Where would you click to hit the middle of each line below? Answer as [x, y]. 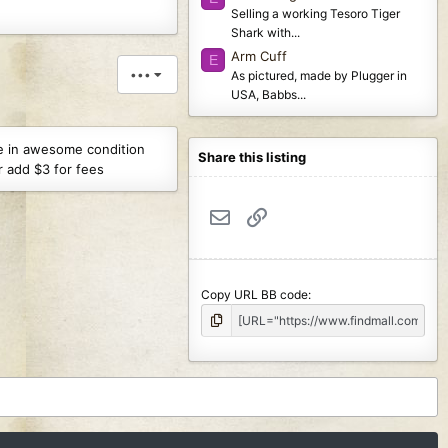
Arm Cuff [259, 55]
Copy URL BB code [254, 295]
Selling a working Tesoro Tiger [315, 13]
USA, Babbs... [268, 94]
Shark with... [265, 32]
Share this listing [252, 156]
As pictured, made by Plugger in [319, 75]
